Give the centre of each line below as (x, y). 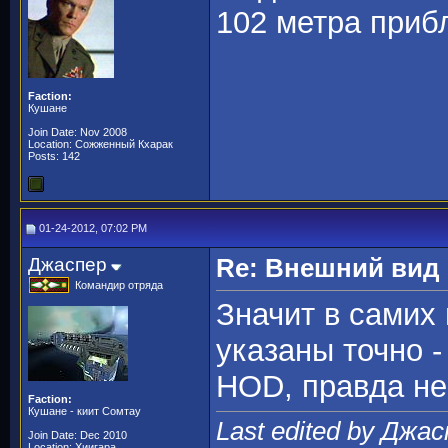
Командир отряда (119, 285)
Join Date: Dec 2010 (77, 435)
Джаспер (67, 264)
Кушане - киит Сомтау (84, 411)
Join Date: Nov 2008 (77, 132)
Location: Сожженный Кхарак (100, 144)
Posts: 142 (54, 156)
